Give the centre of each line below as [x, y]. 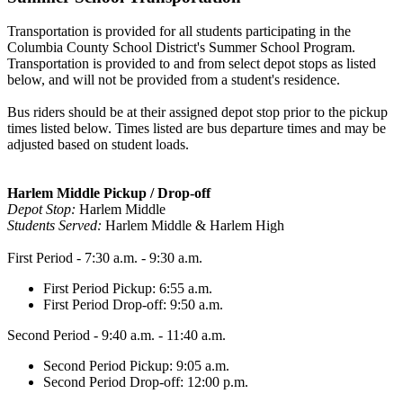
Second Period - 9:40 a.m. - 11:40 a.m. [116, 336]
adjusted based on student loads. [100, 145]
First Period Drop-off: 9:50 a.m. [133, 305]
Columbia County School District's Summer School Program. [181, 48]
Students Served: [56, 226]
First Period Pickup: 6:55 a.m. [128, 289]
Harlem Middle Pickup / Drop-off [109, 193]
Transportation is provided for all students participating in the [179, 31]
